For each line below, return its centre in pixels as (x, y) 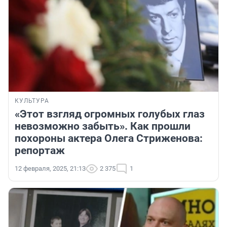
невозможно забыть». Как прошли (103, 126)
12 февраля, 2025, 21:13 (50, 169)
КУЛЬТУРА (32, 101)
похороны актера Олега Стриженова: (109, 139)
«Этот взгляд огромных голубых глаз (110, 114)
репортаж (40, 151)
